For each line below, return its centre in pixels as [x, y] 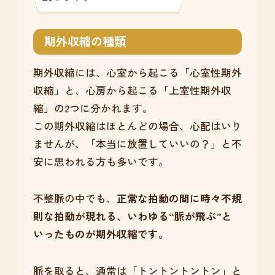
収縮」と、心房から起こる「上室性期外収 [132, 90]
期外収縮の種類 [85, 41]
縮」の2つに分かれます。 [93, 108]
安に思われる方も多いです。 [101, 161]
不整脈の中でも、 [75, 198]
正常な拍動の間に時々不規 [179, 198]
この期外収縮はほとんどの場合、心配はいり [137, 126]
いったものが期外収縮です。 [101, 234]
